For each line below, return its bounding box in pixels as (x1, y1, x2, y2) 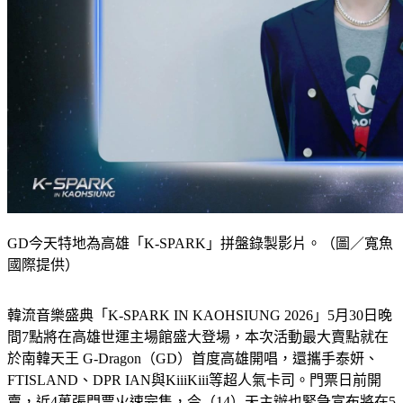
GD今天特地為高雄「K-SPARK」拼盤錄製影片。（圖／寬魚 (7, 236, 393, 252)
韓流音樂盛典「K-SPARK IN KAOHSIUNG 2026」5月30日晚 (7, 308, 392, 324)
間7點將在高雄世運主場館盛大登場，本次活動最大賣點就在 (7, 329, 389, 345)
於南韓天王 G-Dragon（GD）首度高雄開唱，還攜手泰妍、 (7, 351, 379, 367)
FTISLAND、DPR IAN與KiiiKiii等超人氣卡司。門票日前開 (7, 372, 381, 389)
